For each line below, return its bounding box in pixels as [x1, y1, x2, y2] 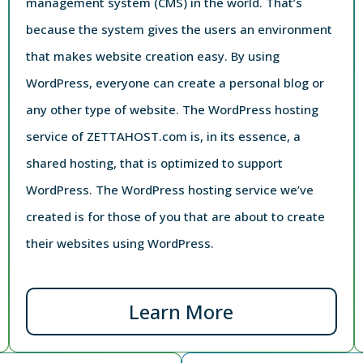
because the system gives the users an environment [26, 20, 333, 37]
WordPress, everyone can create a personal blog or [26, 74, 325, 91]
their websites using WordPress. [26, 234, 215, 251]
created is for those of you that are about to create [26, 207, 326, 224]
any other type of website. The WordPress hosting [26, 100, 319, 117]
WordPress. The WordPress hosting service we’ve [26, 181, 314, 198]
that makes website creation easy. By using [26, 47, 280, 64]
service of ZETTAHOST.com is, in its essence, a [26, 127, 301, 144]
